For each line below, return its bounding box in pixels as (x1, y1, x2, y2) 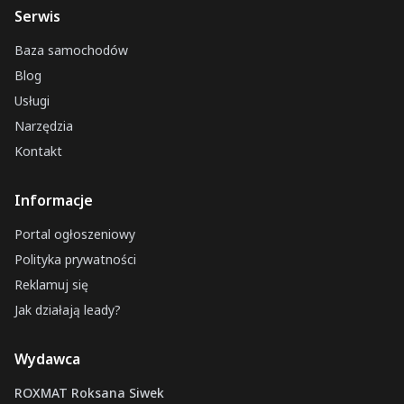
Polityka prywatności (14, 251, 136, 268)
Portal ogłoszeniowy (14, 225, 135, 243)
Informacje (14, 190, 93, 210)
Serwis (14, 6, 60, 26)
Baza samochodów (14, 41, 128, 59)
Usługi (14, 92, 50, 109)
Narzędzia (14, 117, 73, 134)
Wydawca (14, 349, 80, 369)
